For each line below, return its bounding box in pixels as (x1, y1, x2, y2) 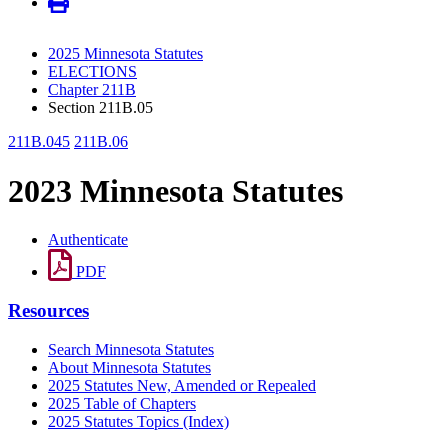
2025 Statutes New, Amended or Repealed (48, 376, 316, 394)
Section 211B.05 (48, 99, 153, 117)
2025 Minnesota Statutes (48, 45, 203, 63)
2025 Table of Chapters (48, 394, 196, 412)
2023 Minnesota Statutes (8, 172, 343, 209)
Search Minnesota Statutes (48, 340, 214, 358)
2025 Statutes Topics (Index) (48, 412, 229, 430)
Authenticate (48, 231, 128, 249)
